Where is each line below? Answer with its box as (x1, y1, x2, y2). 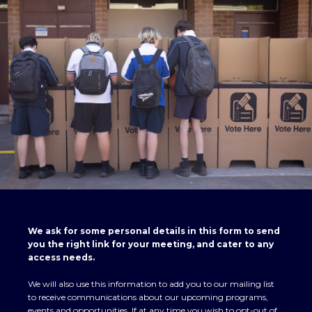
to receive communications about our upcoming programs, (28, 291, 268, 302)
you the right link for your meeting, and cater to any (28, 238, 274, 249)
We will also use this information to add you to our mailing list (28, 278, 274, 289)
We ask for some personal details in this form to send (28, 225, 280, 236)
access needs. (28, 251, 97, 263)
